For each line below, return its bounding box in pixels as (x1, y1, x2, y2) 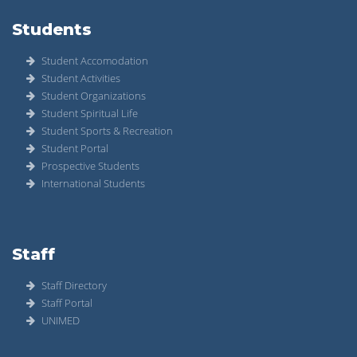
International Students (41, 176, 145, 191)
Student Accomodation (41, 53, 148, 69)
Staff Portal (41, 296, 92, 311)
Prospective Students (41, 159, 139, 174)
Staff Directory (41, 278, 107, 293)
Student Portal (41, 141, 108, 156)
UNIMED (41, 313, 80, 328)
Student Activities (41, 71, 120, 86)
